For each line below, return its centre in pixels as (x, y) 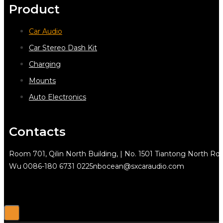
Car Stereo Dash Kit (63, 48)
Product (34, 9)
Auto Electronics (57, 97)
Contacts (37, 131)
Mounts (42, 80)
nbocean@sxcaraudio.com (139, 166)
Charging (45, 64)
